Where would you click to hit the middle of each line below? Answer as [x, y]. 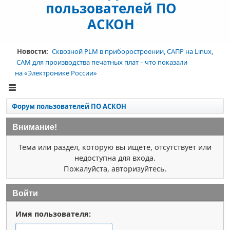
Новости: [33, 52]
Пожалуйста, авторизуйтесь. [115, 169]
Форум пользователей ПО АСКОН [69, 107]
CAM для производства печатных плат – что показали [101, 62]
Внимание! [35, 127]
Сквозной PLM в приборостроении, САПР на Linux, [132, 52]
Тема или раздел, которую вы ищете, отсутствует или [115, 147]
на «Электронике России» [56, 73]
